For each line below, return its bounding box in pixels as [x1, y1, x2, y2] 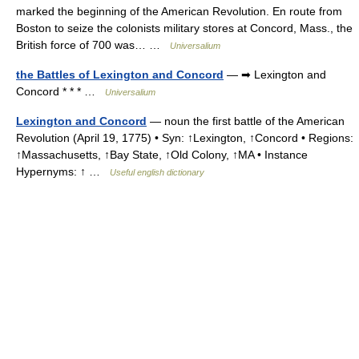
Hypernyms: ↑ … [16, 165, 110, 178]
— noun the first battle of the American [147, 115, 345, 127]
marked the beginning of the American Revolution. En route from [16, 5, 342, 18]
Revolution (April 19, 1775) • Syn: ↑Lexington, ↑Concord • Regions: [16, 131, 353, 144]
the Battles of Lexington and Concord [16, 68, 224, 81]
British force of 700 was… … [16, 38, 170, 51]
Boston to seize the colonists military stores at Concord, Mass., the [16, 22, 353, 34]
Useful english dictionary [110, 167, 204, 177]
